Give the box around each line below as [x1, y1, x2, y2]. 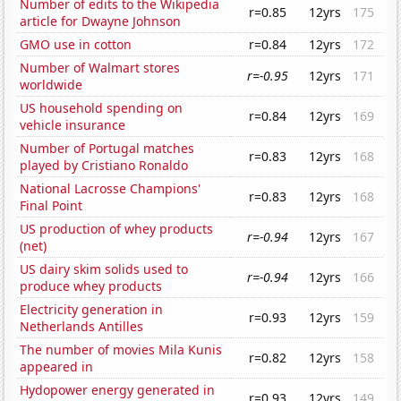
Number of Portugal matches [20, 140, 195, 158]
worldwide [20, 76, 83, 94]
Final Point [20, 197, 83, 215]
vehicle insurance [20, 116, 126, 134]
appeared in [20, 358, 94, 376]
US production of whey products [20, 220, 214, 238]
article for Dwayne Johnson [20, 13, 182, 30]
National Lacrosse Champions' [20, 180, 201, 198]
